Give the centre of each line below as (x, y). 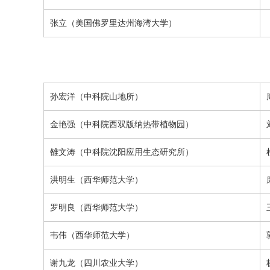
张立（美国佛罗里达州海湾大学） (113, 23)
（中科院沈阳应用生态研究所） (134, 152)
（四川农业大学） (109, 263)
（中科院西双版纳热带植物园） (134, 124)
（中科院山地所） (109, 96)
